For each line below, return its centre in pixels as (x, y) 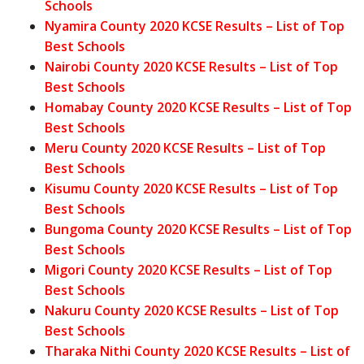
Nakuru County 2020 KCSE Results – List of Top (192, 310)
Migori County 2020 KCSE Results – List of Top (188, 269)
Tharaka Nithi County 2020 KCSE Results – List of (197, 351)
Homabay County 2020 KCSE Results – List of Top (198, 107)
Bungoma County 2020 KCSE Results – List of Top (198, 229)
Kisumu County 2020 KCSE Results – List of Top (191, 188)
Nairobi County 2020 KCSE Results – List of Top (191, 66)
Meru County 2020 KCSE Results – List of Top (185, 147)
